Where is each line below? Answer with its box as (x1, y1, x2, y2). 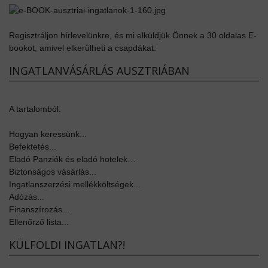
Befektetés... (9, 141, 56, 151)
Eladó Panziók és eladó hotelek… (9, 154, 136, 164)
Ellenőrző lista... (9, 217, 69, 227)
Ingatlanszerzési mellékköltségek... (9, 179, 141, 189)
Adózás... (9, 191, 44, 202)
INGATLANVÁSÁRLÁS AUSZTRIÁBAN (9, 63, 190, 78)
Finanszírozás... (9, 204, 69, 214)
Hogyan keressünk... (9, 129, 87, 139)
